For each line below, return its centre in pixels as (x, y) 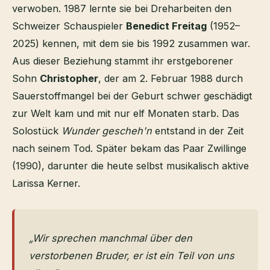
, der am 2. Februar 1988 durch (171, 79)
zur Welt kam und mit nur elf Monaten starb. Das (126, 114)
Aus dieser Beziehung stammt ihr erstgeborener (123, 61)
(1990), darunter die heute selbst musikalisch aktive (130, 166)
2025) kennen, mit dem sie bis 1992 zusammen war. (131, 44)
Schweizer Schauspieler (69, 26)
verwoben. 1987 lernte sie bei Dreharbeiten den (122, 9)
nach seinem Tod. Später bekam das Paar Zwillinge (129, 149)
